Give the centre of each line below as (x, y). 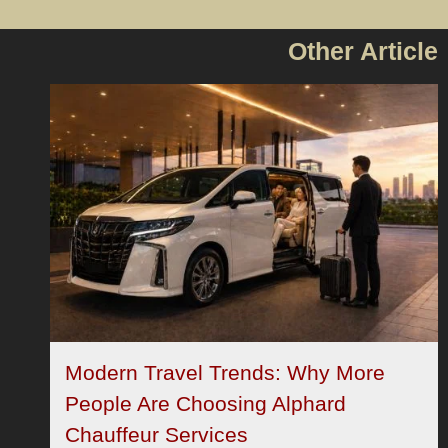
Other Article (363, 50)
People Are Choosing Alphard (205, 404)
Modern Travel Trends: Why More (225, 373)
